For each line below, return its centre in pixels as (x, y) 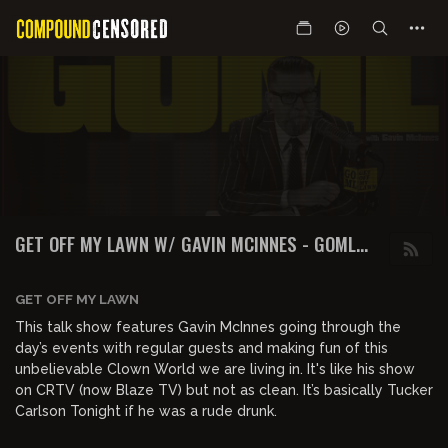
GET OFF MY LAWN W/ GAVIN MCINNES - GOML (185, 243)
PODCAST (50, 265)
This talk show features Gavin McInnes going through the (208, 327)
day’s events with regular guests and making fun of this (201, 348)
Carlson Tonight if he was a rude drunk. (146, 411)
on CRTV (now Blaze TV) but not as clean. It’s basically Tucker (224, 390)
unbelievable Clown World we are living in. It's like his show (215, 369)
